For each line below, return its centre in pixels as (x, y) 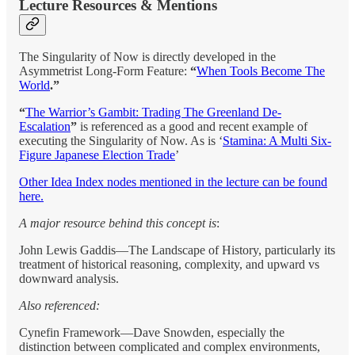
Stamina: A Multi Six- (277, 141)
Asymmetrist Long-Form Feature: (105, 71)
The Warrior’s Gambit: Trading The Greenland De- (153, 113)
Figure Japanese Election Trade (97, 155)
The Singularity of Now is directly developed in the (147, 57)
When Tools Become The (261, 71)
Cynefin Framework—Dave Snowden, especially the (152, 333)
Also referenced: (59, 306)
